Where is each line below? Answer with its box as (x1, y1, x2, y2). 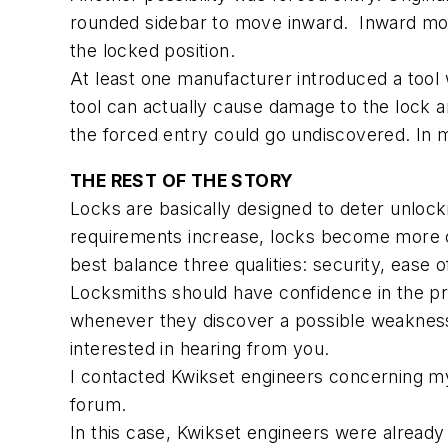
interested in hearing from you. (70, 337, 330, 359)
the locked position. (70, 40, 235, 62)
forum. (70, 393, 127, 415)
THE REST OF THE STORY (70, 169, 294, 191)
